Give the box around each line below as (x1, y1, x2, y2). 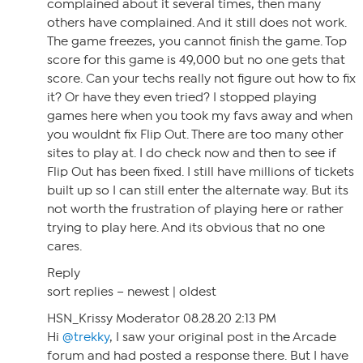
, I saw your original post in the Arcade (109, 330, 336, 344)
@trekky (62, 330, 109, 344)
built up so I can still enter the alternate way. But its (47, 183, 348, 198)
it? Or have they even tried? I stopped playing (47, 90, 317, 105)
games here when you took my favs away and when (47, 109, 352, 123)
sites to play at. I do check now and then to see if (47, 146, 336, 160)
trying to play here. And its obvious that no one (47, 220, 325, 235)
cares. (47, 239, 82, 254)
